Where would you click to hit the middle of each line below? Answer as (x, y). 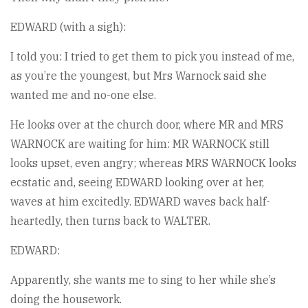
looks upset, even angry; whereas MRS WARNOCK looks (153, 163)
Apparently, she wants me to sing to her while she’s (143, 280)
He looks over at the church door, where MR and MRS (147, 124)
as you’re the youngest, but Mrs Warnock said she (139, 76)
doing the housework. (66, 299)
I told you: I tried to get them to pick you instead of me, (152, 56)
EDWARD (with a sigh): (68, 27)
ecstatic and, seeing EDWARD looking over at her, (137, 182)
